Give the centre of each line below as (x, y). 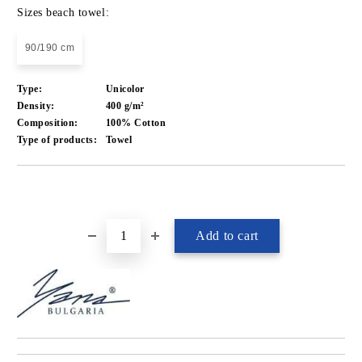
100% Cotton (136, 123)
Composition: (48, 123)
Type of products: (57, 140)
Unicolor (125, 89)
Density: (36, 106)
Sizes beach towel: (63, 13)
